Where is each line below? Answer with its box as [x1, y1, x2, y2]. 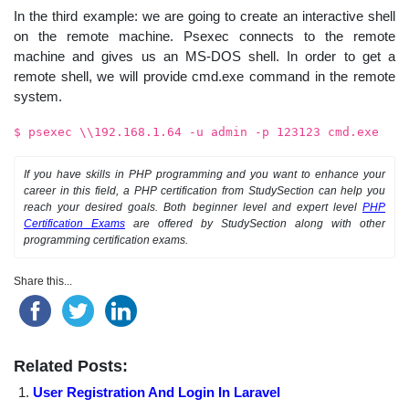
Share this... [14, 274, 72, 288]
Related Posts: [14, 356, 128, 375]
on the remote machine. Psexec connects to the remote [14, 27, 395, 44]
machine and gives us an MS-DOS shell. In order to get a [14, 47, 395, 64]
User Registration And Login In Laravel [33, 383, 281, 400]
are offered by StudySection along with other [125, 216, 385, 230]
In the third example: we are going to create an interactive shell [14, 7, 395, 24]
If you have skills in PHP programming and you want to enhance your [24, 167, 385, 181]
